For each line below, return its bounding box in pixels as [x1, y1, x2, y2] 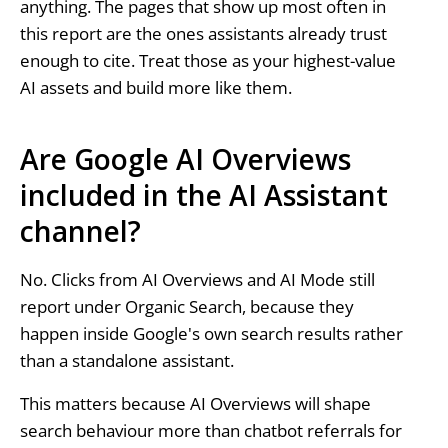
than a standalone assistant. [19, 348, 234, 372]
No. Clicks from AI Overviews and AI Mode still [19, 267, 375, 291]
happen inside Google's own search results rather [19, 321, 403, 345]
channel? [19, 212, 141, 251]
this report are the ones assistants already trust [19, 22, 387, 46]
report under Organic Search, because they [19, 294, 354, 318]
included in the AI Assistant [19, 176, 388, 215]
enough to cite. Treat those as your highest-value [19, 49, 396, 73]
